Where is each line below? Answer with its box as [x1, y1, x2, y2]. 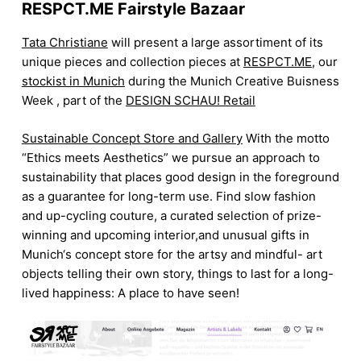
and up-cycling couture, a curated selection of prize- [21, 207, 322, 223]
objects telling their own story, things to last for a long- [21, 265, 334, 281]
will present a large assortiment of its [107, 35, 323, 51]
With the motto [242, 130, 330, 146]
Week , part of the [21, 93, 126, 109]
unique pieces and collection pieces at [21, 54, 243, 70]
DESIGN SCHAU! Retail [125, 93, 255, 109]
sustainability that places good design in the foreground [21, 168, 339, 185]
